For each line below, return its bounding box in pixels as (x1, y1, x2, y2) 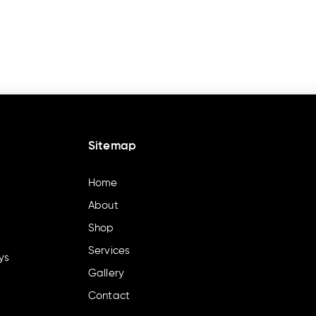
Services (87, 245, 130, 256)
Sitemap (87, 140, 137, 153)
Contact (87, 290, 130, 301)
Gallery (87, 267, 125, 279)
